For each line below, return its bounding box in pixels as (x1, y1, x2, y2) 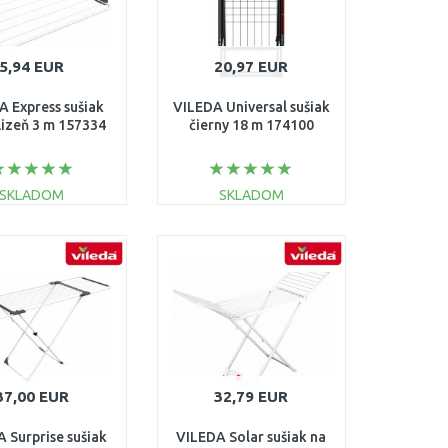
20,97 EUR (214, 58, 289, 75)
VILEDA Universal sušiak (172, 99, 330, 115)
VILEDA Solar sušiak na (176, 429, 327, 445)
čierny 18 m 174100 (188, 117, 314, 133)
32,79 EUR (214, 388, 289, 405)
